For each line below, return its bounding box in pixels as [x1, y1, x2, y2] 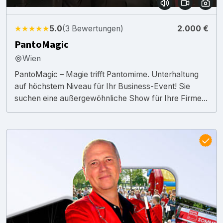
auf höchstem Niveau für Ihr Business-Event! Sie [14, 81, 190, 91]
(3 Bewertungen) [62, 23, 123, 33]
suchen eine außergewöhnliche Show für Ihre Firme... [14, 93, 208, 103]
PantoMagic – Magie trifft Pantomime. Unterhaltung [14, 69, 199, 79]
